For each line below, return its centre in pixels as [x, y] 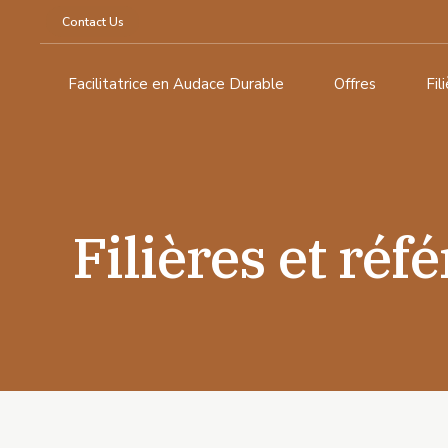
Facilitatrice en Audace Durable [176, 84]
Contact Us [92, 21]
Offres [355, 84]
